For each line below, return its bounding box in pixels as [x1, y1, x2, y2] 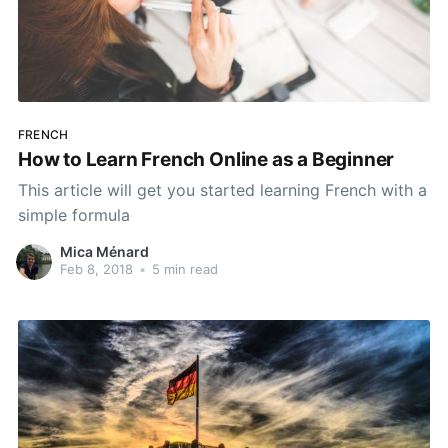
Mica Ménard [59, 243, 149, 261]
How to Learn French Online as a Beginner [17, 148, 395, 172]
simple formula [17, 204, 130, 225]
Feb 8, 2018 [59, 261, 133, 278]
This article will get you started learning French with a [17, 179, 427, 200]
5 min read [147, 261, 218, 278]
